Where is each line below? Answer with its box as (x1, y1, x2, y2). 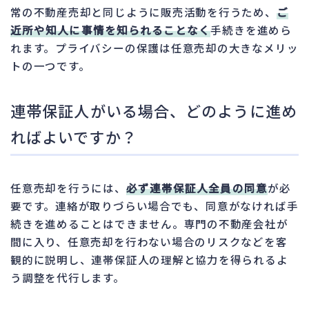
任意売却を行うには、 (10, 179, 126, 195)
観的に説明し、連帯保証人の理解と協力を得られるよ (10, 251, 288, 267)
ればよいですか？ (10, 125, 137, 148)
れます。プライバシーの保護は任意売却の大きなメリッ (10, 39, 299, 55)
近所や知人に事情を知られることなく (10, 21, 211, 37)
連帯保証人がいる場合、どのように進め (10, 99, 297, 121)
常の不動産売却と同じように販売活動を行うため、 (10, 3, 277, 19)
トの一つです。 (10, 57, 90, 73)
